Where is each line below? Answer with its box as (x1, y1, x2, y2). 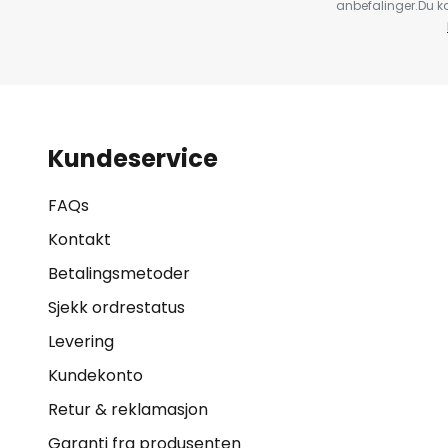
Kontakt (48, 228, 111, 251)
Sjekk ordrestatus (48, 296, 185, 319)
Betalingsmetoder (48, 262, 190, 285)
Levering (48, 330, 114, 353)
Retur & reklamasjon (48, 398, 208, 421)
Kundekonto (48, 364, 143, 387)
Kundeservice (48, 142, 218, 175)
